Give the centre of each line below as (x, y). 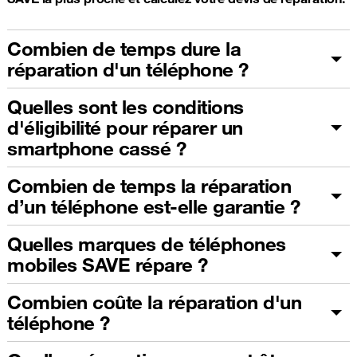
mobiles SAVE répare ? (108, 264)
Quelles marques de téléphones (147, 243)
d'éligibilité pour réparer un (125, 127)
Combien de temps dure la (124, 48)
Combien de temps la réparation (149, 185)
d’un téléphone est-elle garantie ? (153, 206)
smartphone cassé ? (96, 148)
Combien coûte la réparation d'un (154, 302)
